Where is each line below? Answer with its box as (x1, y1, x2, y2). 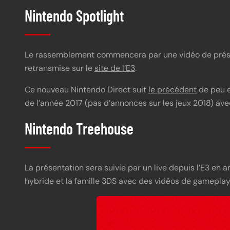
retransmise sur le (25, 59, 94, 70)
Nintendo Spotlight (25, 2, 124, 21)
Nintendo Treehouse (25, 115, 133, 134)
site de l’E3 (94, 59, 135, 70)
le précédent (148, 80, 197, 91)
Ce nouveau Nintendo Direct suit (25, 80, 148, 91)
